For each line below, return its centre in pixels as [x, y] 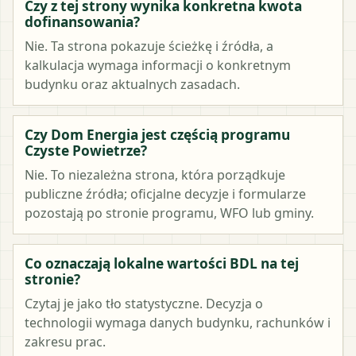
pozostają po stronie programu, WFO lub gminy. [169, 213]
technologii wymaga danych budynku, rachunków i [178, 322]
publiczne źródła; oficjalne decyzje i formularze [165, 193]
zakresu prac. [65, 341]
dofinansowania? [82, 21]
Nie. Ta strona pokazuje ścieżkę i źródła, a [149, 46]
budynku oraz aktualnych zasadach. [132, 84]
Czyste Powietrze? [86, 150]
